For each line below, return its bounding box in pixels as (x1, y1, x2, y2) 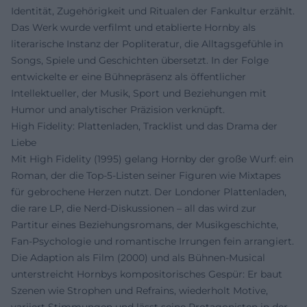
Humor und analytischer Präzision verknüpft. (11, 103, 225, 116)
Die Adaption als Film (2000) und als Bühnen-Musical (11, 251, 265, 264)
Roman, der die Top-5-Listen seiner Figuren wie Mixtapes (11, 169, 281, 182)
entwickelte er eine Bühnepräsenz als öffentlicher (11, 70, 246, 83)
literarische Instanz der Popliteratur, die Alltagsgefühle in (11, 37, 283, 50)
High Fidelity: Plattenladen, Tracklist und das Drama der (11, 119, 278, 132)
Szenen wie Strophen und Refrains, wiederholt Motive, (11, 284, 268, 297)
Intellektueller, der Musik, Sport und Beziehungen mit (11, 86, 267, 99)
